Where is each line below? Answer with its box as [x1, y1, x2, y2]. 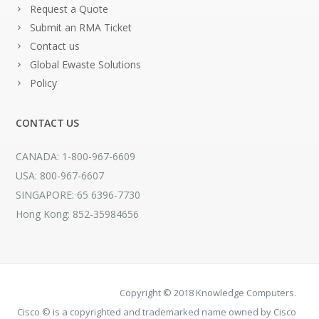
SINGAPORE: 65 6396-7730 [16, 187, 141, 202]
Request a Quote [30, 1, 109, 16]
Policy [30, 75, 58, 90]
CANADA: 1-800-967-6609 [16, 149, 136, 163]
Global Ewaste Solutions [30, 57, 142, 71]
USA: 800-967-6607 [16, 168, 105, 182]
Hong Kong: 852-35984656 [16, 206, 140, 221]
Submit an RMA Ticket [30, 20, 132, 34]
